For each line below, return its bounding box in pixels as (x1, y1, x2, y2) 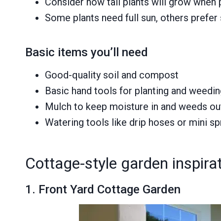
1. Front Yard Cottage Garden (25, 182, 181, 196)
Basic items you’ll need (25, 45, 148, 59)
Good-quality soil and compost (45, 69, 179, 81)
